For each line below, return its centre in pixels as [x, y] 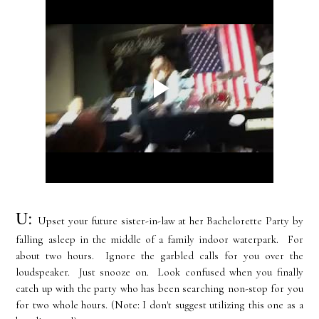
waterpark [255, 240]
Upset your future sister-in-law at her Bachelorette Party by [170, 221]
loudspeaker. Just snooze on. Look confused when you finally [159, 272]
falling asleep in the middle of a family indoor [125, 240]
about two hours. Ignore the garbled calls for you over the [159, 256]
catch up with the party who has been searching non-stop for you [159, 289]
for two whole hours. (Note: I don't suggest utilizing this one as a [159, 305]
